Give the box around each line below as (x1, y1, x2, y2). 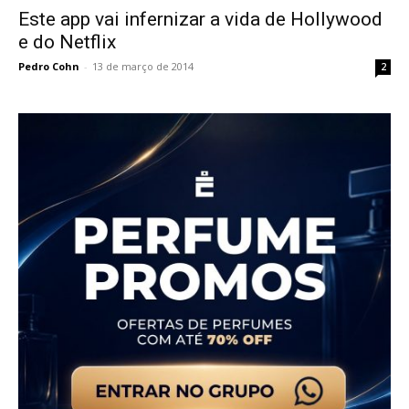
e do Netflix (18, 31, 116, 54)
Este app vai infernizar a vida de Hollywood (18, 8, 383, 31)
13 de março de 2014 (92, 59, 194, 74)
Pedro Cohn (18, 59, 79, 74)
